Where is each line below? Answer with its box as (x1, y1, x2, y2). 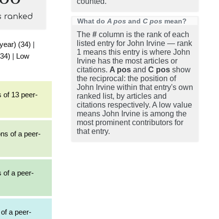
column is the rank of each (97, 30, 189, 39)
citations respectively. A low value (77, 101, 192, 109)
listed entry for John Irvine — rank (77, 39, 192, 47)
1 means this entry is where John (77, 48, 190, 56)
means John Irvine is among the (77, 109, 187, 118)
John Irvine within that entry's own (77, 83, 193, 91)
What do (77, 17, 107, 25)
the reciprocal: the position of (77, 74, 176, 83)
